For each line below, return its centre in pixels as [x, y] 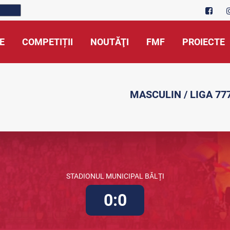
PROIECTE [204, 42]
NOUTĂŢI [110, 42]
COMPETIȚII [47, 42]
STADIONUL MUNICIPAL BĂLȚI [115, 176]
